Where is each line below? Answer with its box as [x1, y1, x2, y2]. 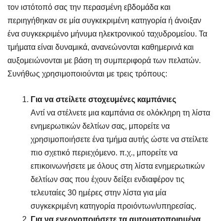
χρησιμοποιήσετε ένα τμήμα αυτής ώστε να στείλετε [30, 135, 208, 144]
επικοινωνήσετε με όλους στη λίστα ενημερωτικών [30, 161, 205, 170]
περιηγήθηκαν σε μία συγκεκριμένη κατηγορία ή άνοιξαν [7, 16, 201, 25]
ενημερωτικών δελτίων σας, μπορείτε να [30, 121, 170, 130]
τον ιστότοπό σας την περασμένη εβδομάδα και [7, 2, 171, 11]
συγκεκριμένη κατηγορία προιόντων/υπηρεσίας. [30, 201, 196, 210]
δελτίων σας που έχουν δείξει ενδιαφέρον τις [30, 175, 184, 184]
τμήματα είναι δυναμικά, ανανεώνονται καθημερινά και [7, 42, 194, 51]
